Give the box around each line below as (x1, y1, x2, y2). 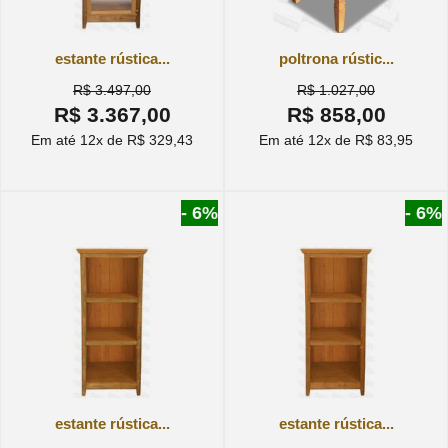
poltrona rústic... (278, 49, 394, 67)
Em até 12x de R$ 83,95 (259, 131, 413, 148)
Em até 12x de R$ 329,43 (31, 131, 193, 148)
